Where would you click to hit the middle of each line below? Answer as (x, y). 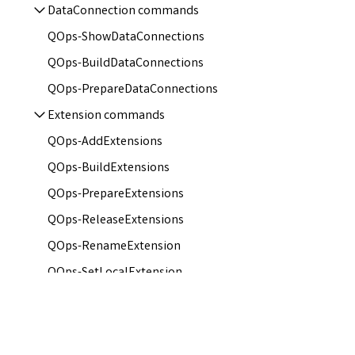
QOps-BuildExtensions (109, 168)
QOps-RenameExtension (114, 247)
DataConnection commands (123, 11)
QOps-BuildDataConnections (126, 64)
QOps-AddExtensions (105, 142)
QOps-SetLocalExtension (115, 273)
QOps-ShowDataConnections (126, 38)
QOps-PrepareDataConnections (133, 90)
